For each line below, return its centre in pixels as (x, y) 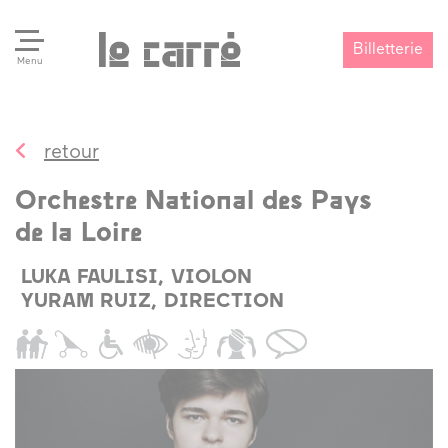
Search (69, 170)
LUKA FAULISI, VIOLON (136, 278)
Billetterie (387, 49)
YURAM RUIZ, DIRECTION (152, 302)
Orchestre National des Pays (193, 202)
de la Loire (78, 234)
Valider (367, 180)
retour (71, 153)
